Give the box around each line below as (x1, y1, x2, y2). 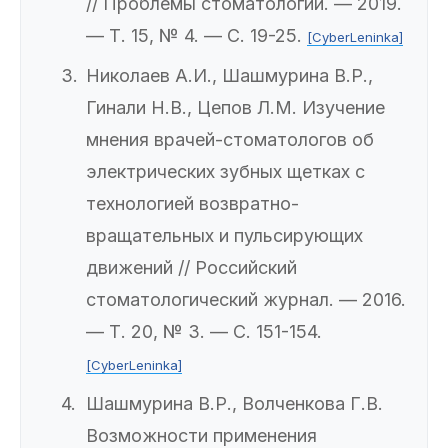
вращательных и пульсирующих (86, 225, 363, 247)
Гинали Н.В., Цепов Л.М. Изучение (86, 97, 385, 119)
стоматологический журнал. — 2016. (86, 289, 406, 311)
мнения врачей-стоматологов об (86, 129, 374, 151)
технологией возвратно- (86, 193, 299, 215)
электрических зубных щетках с (86, 161, 365, 183)
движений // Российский (86, 257, 297, 279)
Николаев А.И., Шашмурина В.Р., (86, 65, 373, 87)
